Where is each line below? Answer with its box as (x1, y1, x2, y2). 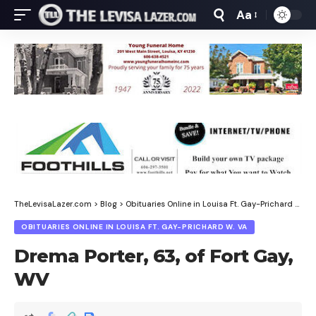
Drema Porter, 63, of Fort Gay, (14, 245, 293, 268)
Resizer (236, 35, 275, 51)
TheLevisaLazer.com (14, 199, 92, 209)
